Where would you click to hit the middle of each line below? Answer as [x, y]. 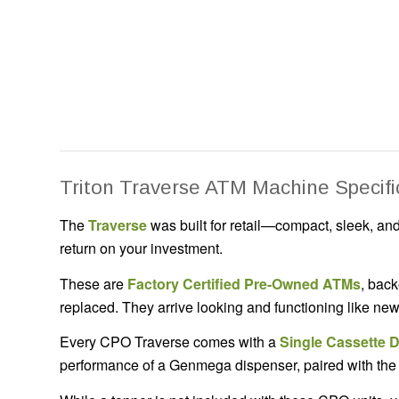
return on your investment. [141, 248]
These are [94, 283]
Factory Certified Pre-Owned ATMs [244, 283]
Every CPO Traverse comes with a [170, 342]
